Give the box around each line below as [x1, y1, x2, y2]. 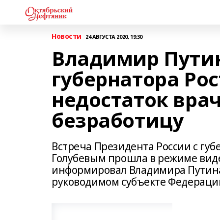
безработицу [52, 107, 184, 134]
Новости [52, 31, 82, 41]
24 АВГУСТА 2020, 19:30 [85, 32, 142, 40]
